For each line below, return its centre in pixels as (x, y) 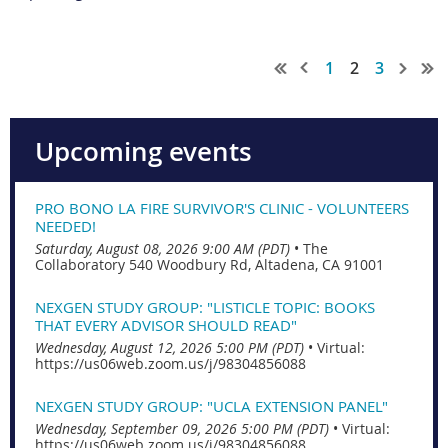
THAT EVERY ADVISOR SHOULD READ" (166, 325)
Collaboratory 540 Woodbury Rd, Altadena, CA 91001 (209, 265)
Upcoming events (143, 152)
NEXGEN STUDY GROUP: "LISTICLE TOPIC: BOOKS (205, 307)
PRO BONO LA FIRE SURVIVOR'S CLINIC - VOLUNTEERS (222, 208)
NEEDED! (65, 226)
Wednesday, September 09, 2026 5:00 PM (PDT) (182, 429)
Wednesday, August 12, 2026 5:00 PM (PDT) (169, 348)
